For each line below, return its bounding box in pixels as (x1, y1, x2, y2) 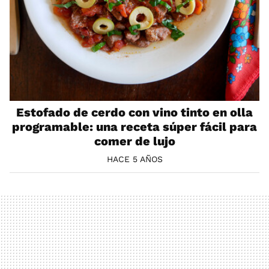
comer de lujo (94, 134, 175, 149)
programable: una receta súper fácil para (12, 119, 257, 134)
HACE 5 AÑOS (106, 154, 163, 165)
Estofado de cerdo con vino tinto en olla (16, 105, 253, 120)
